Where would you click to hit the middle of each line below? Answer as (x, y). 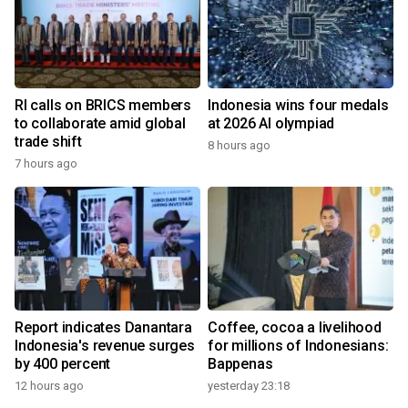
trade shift (48, 142)
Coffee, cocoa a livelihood (295, 328)
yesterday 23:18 (249, 386)
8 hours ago (239, 146)
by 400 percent (63, 364)
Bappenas (240, 364)
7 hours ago (46, 164)
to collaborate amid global (100, 124)
